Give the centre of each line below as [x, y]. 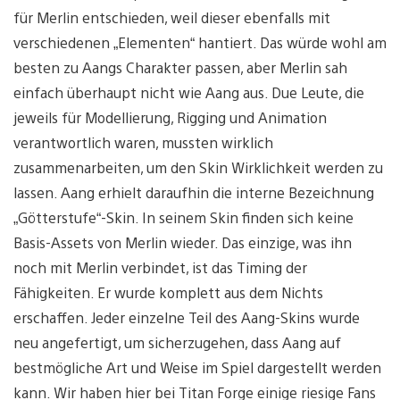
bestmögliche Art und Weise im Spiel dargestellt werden [197, 368]
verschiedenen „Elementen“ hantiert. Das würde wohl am [200, 43]
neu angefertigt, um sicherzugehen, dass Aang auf [177, 343]
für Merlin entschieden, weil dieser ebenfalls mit [172, 18]
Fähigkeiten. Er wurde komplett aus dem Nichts [168, 293]
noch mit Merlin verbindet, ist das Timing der [160, 268]
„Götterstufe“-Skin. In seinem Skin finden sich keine [183, 218]
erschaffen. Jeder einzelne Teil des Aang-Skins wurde [187, 318]
